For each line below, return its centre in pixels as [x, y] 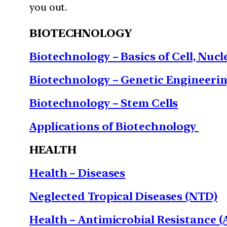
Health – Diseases [78, 173]
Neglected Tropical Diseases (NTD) [123, 196]
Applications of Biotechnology [114, 126]
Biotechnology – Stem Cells [104, 103]
